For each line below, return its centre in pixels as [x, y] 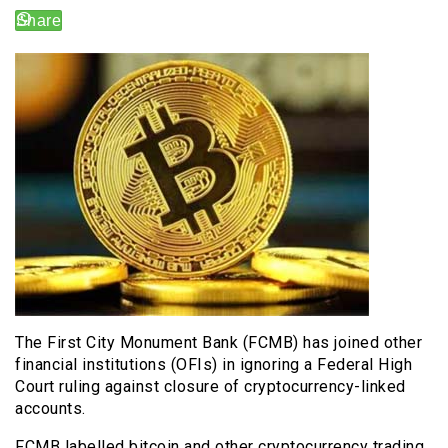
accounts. [50, 408]
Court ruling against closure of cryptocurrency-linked [210, 386]
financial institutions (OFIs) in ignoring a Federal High [213, 364]
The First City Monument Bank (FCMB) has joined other [218, 342]
